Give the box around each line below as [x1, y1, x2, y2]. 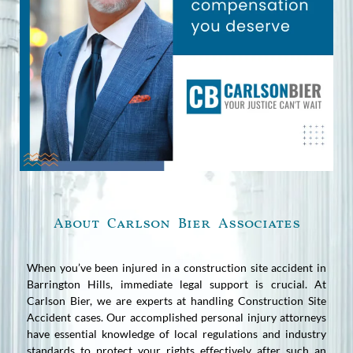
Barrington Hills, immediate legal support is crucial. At [27, 277, 326, 291]
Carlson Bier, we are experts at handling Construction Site [27, 293, 326, 307]
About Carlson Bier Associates [53, 214, 300, 234]
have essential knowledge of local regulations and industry [27, 326, 326, 340]
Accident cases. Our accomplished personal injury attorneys [27, 310, 326, 324]
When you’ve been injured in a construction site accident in [27, 260, 326, 274]
